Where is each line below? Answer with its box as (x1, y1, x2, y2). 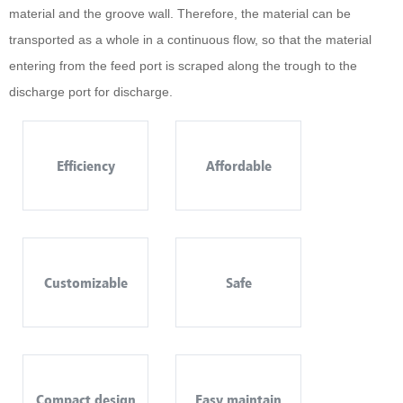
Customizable (43, 273, 128, 291)
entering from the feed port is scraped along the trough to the (9, 58, 357, 73)
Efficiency (56, 156, 115, 175)
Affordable (205, 156, 272, 175)
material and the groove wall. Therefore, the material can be (9, 5, 351, 21)
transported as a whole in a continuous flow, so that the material (9, 31, 372, 47)
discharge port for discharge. (9, 84, 173, 99)
